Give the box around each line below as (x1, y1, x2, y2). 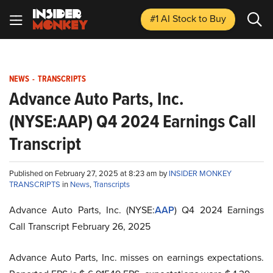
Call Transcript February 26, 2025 (9, 219, 151, 233)
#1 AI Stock (150, 12, 199, 26)
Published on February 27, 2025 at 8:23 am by (9, 168, 169, 179)
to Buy (199, 12, 226, 26)
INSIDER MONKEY (169, 168, 232, 179)
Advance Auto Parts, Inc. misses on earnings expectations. (9, 250, 264, 264)
